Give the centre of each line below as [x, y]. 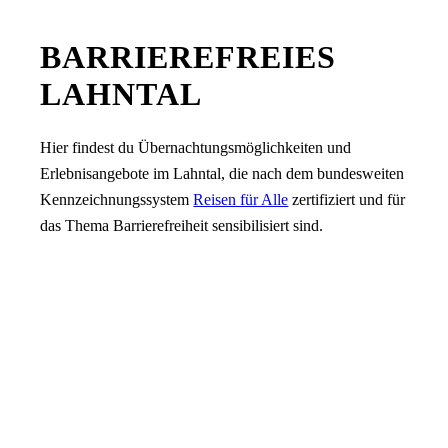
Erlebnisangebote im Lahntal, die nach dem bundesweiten [222, 173]
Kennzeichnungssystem [117, 199]
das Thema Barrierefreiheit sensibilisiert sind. [182, 225]
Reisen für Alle [241, 199]
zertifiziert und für [347, 199]
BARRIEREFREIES [188, 57]
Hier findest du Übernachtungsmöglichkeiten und [196, 147]
